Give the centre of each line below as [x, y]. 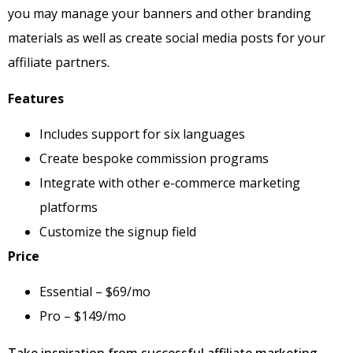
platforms [69, 207]
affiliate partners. [59, 63]
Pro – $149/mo [83, 316]
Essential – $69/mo [95, 292]
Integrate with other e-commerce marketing [170, 182]
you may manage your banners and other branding [160, 14]
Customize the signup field [118, 231]
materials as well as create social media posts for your [167, 38]
